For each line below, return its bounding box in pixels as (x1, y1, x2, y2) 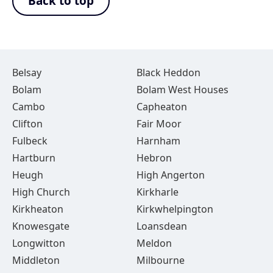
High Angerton (136, 168, 205, 182)
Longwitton (12, 236, 65, 250)
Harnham (136, 134, 180, 147)
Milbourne (136, 253, 185, 267)
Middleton (12, 253, 60, 267)
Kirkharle (136, 185, 179, 199)
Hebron (136, 151, 172, 165)
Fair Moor (136, 117, 182, 130)
